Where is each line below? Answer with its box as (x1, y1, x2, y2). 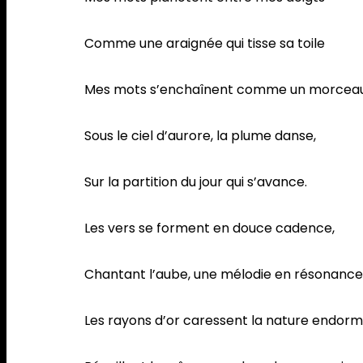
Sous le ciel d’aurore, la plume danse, (84, 126, 319, 146)
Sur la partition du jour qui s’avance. (84, 173, 310, 192)
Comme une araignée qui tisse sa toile (84, 34, 328, 53)
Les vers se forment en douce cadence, (84, 219, 335, 238)
